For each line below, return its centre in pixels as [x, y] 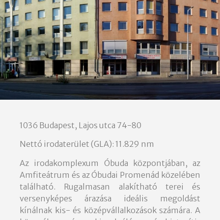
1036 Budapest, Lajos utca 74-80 [81, 125]
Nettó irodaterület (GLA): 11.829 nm [87, 144]
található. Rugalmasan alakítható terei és [110, 186]
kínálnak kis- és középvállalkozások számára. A [110, 210]
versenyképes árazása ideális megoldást [110, 198]
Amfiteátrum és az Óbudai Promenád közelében [110, 175]
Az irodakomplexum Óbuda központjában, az [110, 163]
